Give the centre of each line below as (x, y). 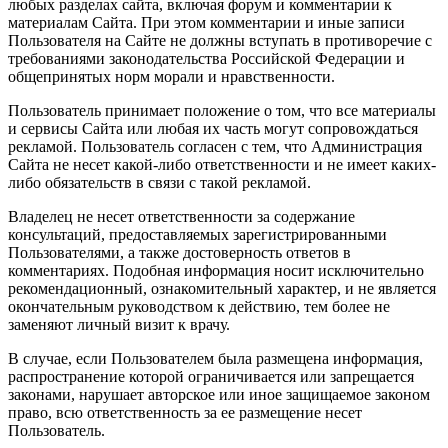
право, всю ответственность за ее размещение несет (185, 412)
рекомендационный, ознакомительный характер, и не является (222, 288)
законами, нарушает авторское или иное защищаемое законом (219, 394)
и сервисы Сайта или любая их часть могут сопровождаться (213, 128)
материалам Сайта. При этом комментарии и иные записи (206, 22)
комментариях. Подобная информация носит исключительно (216, 270)
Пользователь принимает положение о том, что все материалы (222, 110)
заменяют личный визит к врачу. (119, 324)
